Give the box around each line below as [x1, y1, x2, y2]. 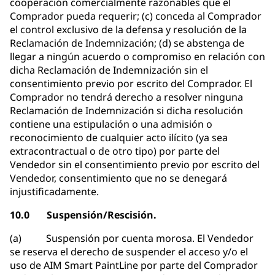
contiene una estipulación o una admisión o [10, 117, 212, 131]
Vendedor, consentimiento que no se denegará [10, 171, 227, 185]
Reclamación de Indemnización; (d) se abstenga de [10, 36, 244, 50]
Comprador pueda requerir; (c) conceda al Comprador [10, 9, 261, 23]
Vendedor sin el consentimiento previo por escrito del [10, 158, 260, 172]
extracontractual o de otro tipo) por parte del [10, 144, 220, 158]
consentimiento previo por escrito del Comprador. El [10, 77, 252, 91]
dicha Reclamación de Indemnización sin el [10, 63, 208, 77]
